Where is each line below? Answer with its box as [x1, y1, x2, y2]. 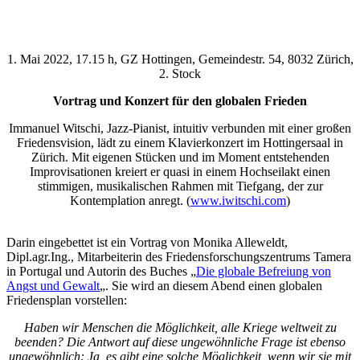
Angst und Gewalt [6, 279, 100, 293]
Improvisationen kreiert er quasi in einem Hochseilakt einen [30, 165, 330, 179]
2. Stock [159, 67, 201, 81]
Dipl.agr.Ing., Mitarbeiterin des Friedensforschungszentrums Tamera [6, 250, 351, 264]
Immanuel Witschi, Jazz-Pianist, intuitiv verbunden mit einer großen [9, 121, 351, 136]
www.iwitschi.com [190, 194, 286, 208]
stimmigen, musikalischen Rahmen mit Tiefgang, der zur [37, 179, 323, 194]
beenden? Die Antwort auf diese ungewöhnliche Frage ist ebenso [14, 335, 346, 350]
